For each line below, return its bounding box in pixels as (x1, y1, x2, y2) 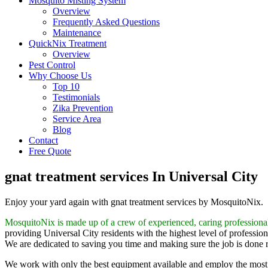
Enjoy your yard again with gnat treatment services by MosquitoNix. (5, 196, 266, 207)
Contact (29, 135, 58, 145)
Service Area (53, 114, 101, 124)
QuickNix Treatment (29, 38, 106, 48)
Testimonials (53, 92, 100, 102)
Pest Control (29, 60, 75, 70)
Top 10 (53, 81, 80, 92)
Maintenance (53, 28, 101, 38)
